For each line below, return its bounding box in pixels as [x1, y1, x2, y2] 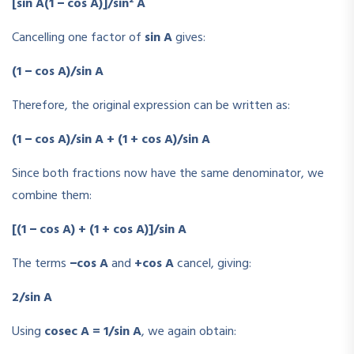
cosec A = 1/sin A [44, 321, 141, 342]
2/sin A [12, 287, 52, 308]
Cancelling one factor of [12, 27, 145, 48]
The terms [12, 253, 70, 274]
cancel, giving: [174, 253, 251, 274]
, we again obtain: [141, 321, 236, 342]
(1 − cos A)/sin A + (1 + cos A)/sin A [12, 129, 210, 150]
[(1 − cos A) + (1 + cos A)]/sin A [12, 219, 186, 240]
